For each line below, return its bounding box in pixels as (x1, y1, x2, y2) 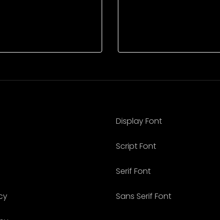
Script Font (116, 140, 156, 152)
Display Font (116, 115, 162, 127)
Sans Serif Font (116, 190, 171, 202)
